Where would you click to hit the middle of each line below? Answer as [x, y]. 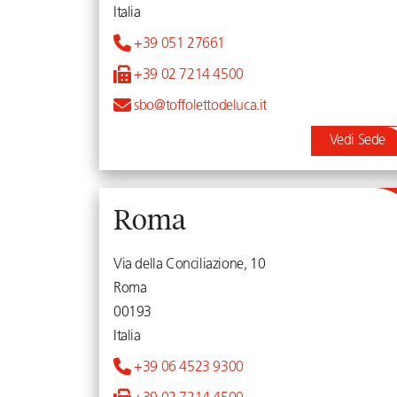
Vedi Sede [361, 141]
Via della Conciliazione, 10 [190, 265]
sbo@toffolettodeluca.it [199, 106]
